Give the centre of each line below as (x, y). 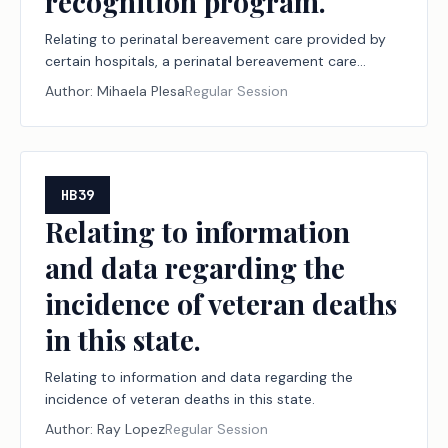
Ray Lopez (131, 429)
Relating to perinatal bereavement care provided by (215, 39)
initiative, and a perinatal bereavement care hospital (216, 83)
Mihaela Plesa (141, 91)
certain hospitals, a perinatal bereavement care (201, 61)
